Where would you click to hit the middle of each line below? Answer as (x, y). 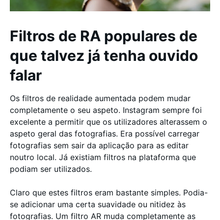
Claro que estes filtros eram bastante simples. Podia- (109, 192)
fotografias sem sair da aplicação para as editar (99, 145)
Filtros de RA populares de (104, 36)
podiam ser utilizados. (52, 169)
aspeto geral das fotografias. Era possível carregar (105, 134)
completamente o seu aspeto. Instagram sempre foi (106, 110)
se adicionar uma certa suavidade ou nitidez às (98, 204)
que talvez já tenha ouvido (104, 55)
